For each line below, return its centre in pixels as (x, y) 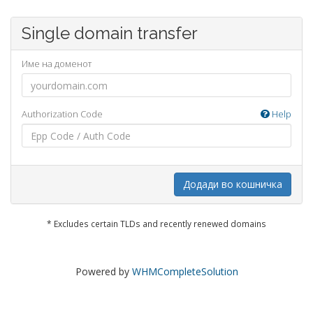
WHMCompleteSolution (185, 271)
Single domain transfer (110, 33)
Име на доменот (57, 64)
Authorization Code (62, 114)
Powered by (103, 271)
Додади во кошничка (233, 184)
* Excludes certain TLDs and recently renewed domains (156, 224)
